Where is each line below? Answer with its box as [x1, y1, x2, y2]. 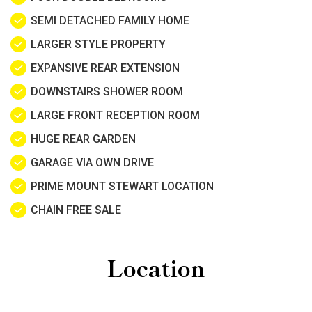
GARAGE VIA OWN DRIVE [31, 155, 154, 169]
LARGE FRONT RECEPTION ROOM [31, 108, 200, 122]
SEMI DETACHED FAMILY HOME [31, 13, 189, 27]
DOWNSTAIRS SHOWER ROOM [31, 84, 183, 98]
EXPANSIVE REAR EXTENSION [31, 61, 180, 75]
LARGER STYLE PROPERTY [31, 37, 166, 51]
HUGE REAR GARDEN [31, 132, 136, 146]
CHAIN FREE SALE [31, 203, 121, 217]
